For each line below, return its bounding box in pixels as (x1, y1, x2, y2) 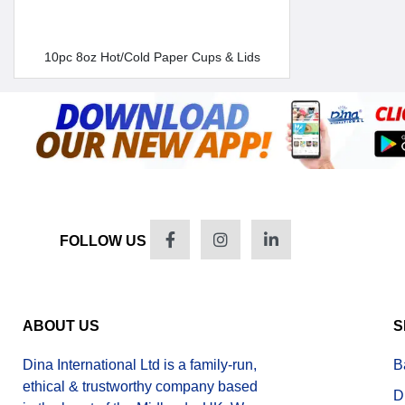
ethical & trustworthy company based (23, 379, 258, 395)
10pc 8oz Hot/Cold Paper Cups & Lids (51, 49, 260, 64)
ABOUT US (23, 318, 99, 334)
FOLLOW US (60, 233, 146, 250)
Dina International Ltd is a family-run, (23, 357, 257, 373)
